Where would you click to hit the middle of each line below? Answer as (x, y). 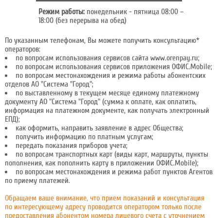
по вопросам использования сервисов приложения (94, 67)
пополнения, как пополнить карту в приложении (81, 163)
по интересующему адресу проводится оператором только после (103, 207)
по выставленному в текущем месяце (74, 93)
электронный (189, 110)
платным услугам (125, 137)
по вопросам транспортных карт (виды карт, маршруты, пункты (112, 154)
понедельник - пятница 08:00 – (134, 12)
